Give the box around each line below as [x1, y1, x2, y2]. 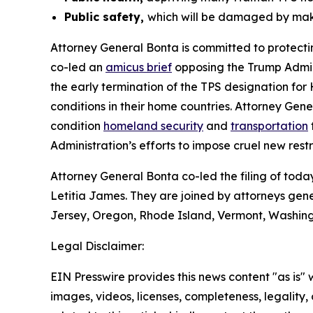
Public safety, [64, 10, 147, 24]
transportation [231, 119, 308, 133]
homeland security [103, 119, 203, 133]
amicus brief [105, 60, 172, 74]
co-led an [50, 60, 105, 74]
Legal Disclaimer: [50, 239, 144, 253]
